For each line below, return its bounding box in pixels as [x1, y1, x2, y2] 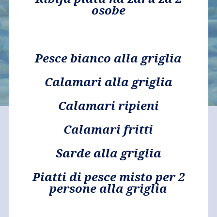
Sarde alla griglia [55, 145, 161, 161]
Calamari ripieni [58, 97, 159, 114]
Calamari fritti [63, 121, 154, 138]
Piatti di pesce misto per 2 [32, 169, 185, 185]
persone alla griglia [49, 180, 168, 197]
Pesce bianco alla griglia [35, 50, 182, 66]
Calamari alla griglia [44, 74, 172, 90]
